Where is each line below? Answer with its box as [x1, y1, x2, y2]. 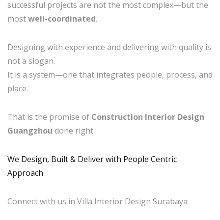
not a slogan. [7, 55, 55, 66]
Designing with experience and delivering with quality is [7, 41, 211, 53]
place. [7, 82, 28, 94]
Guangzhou [7, 125, 53, 136]
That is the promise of [7, 111, 91, 122]
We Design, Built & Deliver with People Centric [7, 153, 177, 165]
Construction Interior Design [91, 111, 204, 122]
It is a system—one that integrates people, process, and [7, 69, 213, 80]
